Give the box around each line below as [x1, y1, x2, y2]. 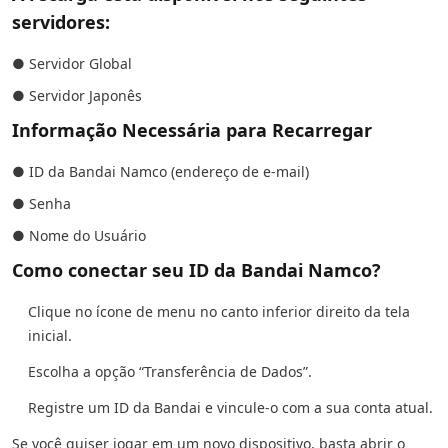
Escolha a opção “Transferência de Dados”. [28, 362, 312, 381]
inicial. [28, 326, 72, 345]
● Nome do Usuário [12, 226, 146, 245]
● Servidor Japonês [12, 86, 142, 105]
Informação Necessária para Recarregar [12, 118, 372, 142]
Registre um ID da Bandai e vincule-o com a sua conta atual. [28, 398, 433, 417]
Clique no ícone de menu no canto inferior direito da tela [28, 302, 410, 321]
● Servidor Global [12, 54, 132, 73]
